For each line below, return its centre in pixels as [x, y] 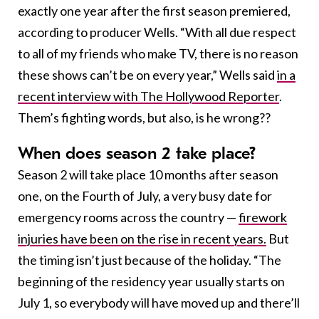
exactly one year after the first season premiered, [154, 10]
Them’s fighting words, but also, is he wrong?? [144, 117]
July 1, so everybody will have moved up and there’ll [159, 302]
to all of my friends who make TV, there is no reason [158, 53]
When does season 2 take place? [137, 153]
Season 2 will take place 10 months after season [148, 174]
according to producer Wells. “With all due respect [157, 32]
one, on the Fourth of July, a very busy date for [145, 195]
